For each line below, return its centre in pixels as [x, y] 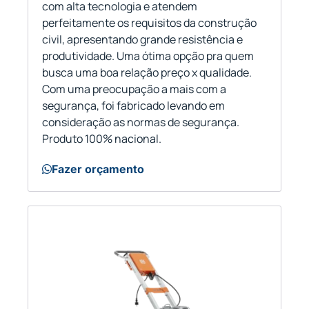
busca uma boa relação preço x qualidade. [147, 73]
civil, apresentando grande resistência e [142, 40]
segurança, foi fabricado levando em [133, 106]
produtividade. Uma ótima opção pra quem [148, 56]
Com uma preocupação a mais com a [134, 89]
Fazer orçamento [98, 169]
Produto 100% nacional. [102, 139]
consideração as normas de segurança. [141, 122]
